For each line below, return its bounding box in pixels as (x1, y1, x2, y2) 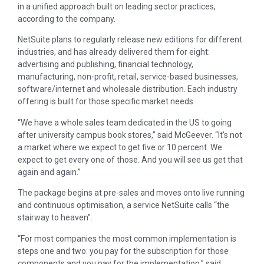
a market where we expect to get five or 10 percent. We (18, 142, 222, 152)
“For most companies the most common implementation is (18, 233, 236, 243)
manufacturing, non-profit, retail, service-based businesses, (18, 72, 238, 82)
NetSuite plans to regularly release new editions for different (18, 35, 242, 45)
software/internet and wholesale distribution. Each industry (18, 84, 237, 94)
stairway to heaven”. (18, 213, 93, 223)
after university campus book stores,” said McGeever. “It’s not (18, 130, 242, 140)
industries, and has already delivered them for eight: (18, 47, 210, 57)
